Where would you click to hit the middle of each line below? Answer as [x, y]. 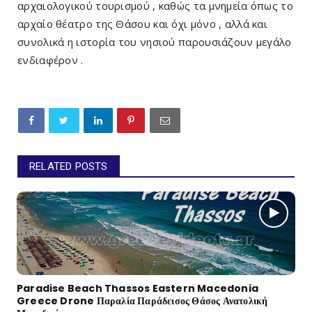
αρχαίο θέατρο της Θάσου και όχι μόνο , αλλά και [143, 23]
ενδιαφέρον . [50, 60]
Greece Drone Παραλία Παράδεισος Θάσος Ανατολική [142, 301]
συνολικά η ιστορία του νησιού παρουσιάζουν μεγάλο [155, 41]
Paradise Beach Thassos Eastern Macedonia [138, 288]
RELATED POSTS [69, 166]
